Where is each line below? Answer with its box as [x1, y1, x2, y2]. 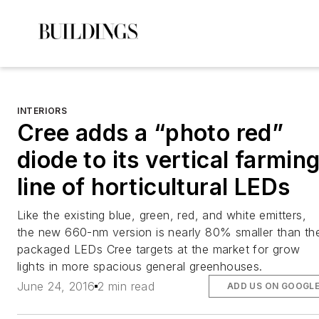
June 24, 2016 [17, 279, 95, 294]
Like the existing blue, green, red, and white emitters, [17, 208, 306, 222]
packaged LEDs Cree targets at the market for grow [17, 242, 300, 256]
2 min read [98, 279, 155, 294]
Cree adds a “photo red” [17, 119, 284, 147]
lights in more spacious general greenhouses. [17, 259, 263, 273]
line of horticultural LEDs [17, 173, 291, 201]
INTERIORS [17, 105, 68, 116]
